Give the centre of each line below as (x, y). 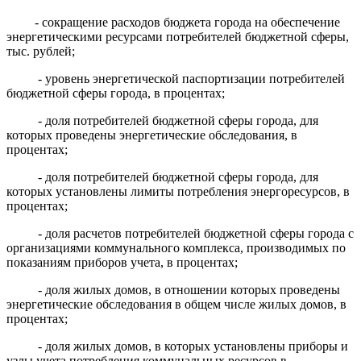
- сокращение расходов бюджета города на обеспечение (188, 22)
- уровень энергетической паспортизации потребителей (191, 78)
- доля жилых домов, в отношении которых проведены (189, 289)
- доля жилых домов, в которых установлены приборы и (193, 346)
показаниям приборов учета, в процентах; (122, 262)
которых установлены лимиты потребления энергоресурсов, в (178, 191)
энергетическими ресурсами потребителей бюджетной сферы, (178, 36)
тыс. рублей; (41, 51)
